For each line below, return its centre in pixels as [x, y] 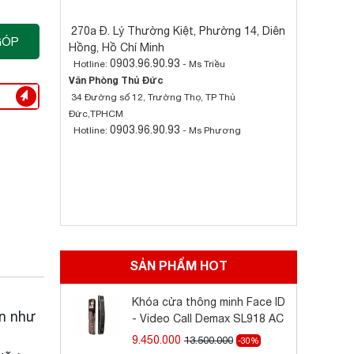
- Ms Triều [203, 64]
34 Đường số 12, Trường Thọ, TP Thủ [152, 97]
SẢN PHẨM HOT [179, 265]
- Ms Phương [211, 130]
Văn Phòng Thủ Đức [116, 80]
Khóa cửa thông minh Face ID [209, 302]
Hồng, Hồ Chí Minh [117, 47]
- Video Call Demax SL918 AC [208, 318]
